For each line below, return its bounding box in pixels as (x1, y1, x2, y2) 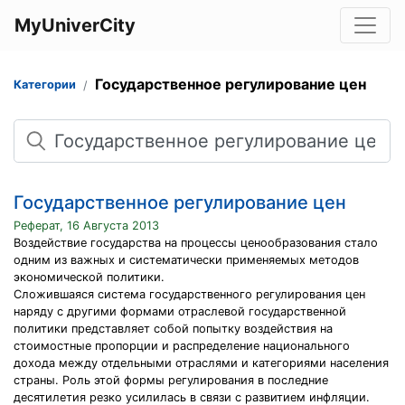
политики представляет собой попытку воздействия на (14, 322, 333, 335)
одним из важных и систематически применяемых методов (14, 253, 359, 267)
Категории (14, 78, 76, 91)
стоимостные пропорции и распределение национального (14, 339, 350, 353)
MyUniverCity (14, 14, 136, 36)
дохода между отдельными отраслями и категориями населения (14, 356, 389, 370)
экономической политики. (14, 270, 165, 284)
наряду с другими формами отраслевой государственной (14, 305, 346, 318)
